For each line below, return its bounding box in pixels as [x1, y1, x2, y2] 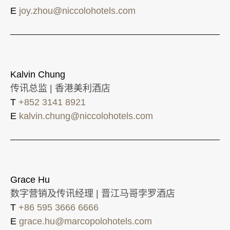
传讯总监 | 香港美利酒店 [10, 83, 110, 93]
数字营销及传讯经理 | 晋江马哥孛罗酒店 [10, 188, 175, 199]
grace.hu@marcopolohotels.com [19, 216, 152, 226]
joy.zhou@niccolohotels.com [19, 5, 136, 16]
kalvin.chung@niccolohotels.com [19, 110, 153, 121]
